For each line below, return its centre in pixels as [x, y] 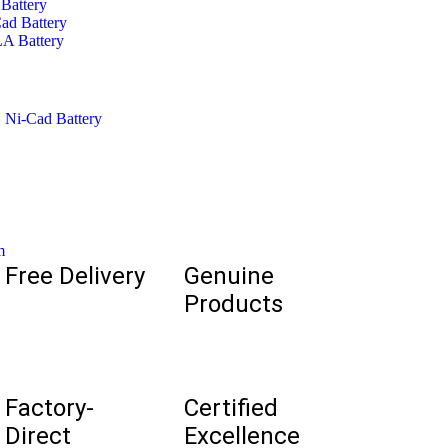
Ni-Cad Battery [53, 118]
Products [233, 304]
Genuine [228, 276]
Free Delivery [75, 276]
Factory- [50, 408]
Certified [230, 408]
